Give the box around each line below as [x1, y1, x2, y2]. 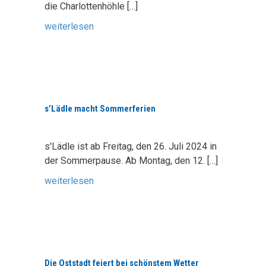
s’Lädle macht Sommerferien [45, 103, 156, 114]
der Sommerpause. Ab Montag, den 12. [45, 155, 207, 166]
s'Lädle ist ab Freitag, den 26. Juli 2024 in [45, 141, 217, 152]
